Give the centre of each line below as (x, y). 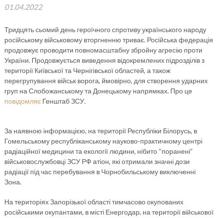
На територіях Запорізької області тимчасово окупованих (94, 202)
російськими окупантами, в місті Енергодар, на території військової (109, 212)
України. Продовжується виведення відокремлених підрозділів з (104, 60)
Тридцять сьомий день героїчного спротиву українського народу (105, 29)
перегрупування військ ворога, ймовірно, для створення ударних (106, 81)
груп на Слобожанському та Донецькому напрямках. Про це (98, 91)
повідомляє (22, 101)
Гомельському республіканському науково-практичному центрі (103, 141)
